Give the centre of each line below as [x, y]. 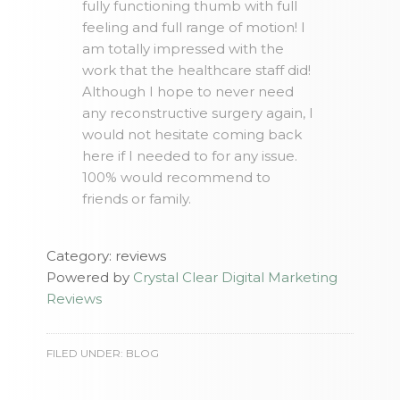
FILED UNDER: [87, 354]
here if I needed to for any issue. [190, 156]
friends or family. [137, 199]
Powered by [90, 278]
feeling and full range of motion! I [194, 28]
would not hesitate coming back [192, 135]
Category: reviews [107, 256]
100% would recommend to [177, 178]
